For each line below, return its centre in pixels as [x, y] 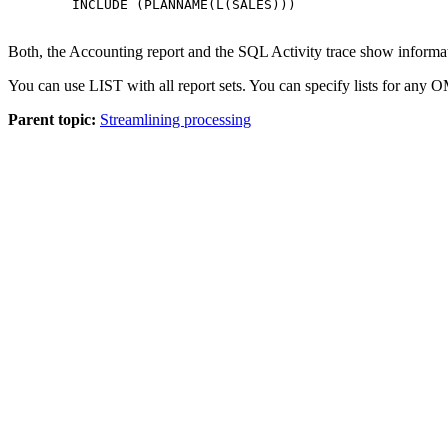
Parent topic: [52, 119]
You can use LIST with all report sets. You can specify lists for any [219, 85]
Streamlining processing [175, 119]
